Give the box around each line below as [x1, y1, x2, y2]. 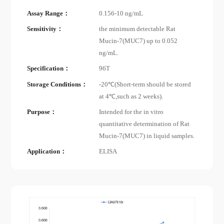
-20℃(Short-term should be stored [99, 80, 191, 88]
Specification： [27, 65, 70, 72]
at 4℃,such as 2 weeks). [99, 92, 163, 100]
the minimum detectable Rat [99, 25, 176, 33]
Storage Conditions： [27, 80, 88, 88]
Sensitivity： [27, 25, 63, 33]
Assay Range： [27, 9, 70, 17]
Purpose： [27, 108, 57, 115]
